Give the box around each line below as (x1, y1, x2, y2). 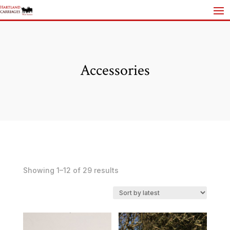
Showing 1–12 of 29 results (23, 166, 119, 175)
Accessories (80, 61, 150, 81)
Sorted (118, 165, 142, 174)
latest (118, 200, 139, 209)
